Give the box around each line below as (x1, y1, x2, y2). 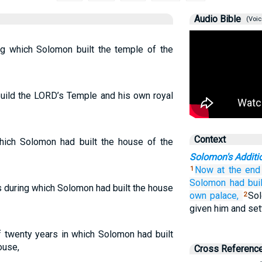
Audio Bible (194, 13, 241, 25)
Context (194, 134, 226, 145)
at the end (217, 164, 261, 175)
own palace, (189, 190, 239, 201)
